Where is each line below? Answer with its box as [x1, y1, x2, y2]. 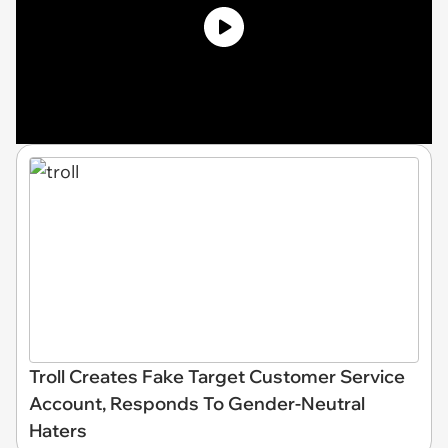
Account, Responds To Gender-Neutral [29, 392, 365, 416]
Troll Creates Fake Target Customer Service [29, 365, 405, 389]
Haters [29, 419, 87, 443]
